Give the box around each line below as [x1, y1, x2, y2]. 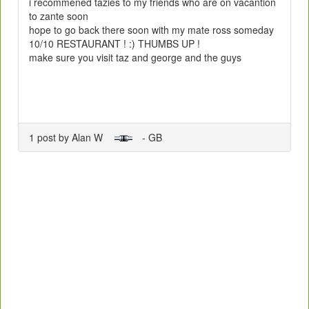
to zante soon [29, 8, 88, 23]
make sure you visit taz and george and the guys [29, 50, 241, 64]
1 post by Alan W [29, 130, 114, 144]
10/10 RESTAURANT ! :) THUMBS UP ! [29, 36, 200, 50]
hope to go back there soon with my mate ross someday [29, 22, 274, 37]
